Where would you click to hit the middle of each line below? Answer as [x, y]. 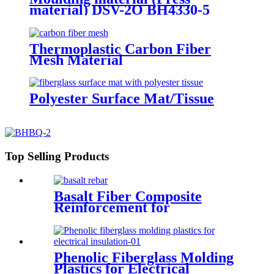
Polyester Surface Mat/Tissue [122, 99]
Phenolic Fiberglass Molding [144, 257]
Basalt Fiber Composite [128, 196]
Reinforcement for [112, 207]
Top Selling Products [57, 157]
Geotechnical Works [118, 218]
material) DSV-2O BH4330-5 [120, 9]
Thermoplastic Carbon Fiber [120, 49]
